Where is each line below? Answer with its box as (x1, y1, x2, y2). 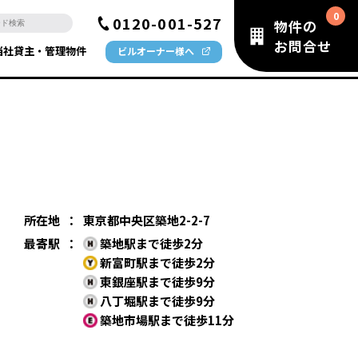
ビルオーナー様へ (117, 44, 194, 58)
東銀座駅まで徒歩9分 (97, 273, 215, 290)
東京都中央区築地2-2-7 (83, 212, 210, 229)
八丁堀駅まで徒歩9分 (97, 292, 215, 309)
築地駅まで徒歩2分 (97, 235, 203, 252)
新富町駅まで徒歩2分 (97, 254, 215, 271)
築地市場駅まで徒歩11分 (97, 312, 234, 328)
